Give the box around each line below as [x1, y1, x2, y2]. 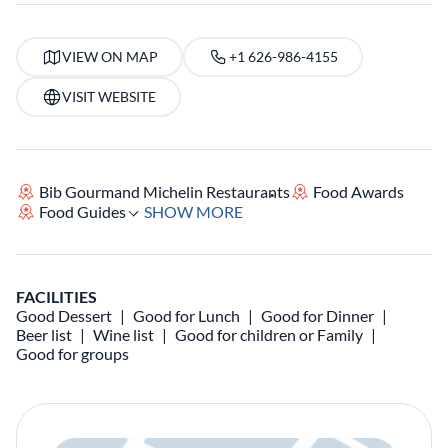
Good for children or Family [175, 325, 363, 344]
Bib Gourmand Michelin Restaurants [39, 182, 291, 201]
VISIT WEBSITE [61, 88, 156, 105]
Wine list [93, 325, 154, 344]
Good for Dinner [261, 306, 374, 325]
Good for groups [16, 344, 129, 363]
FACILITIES [16, 287, 97, 306]
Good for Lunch [133, 306, 240, 325]
